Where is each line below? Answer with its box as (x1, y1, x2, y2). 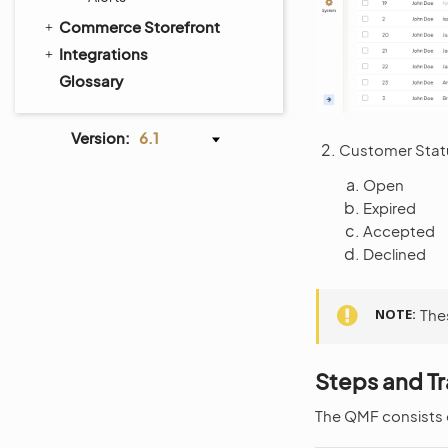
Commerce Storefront (59, 17, 220, 36)
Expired (363, 197, 416, 217)
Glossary (59, 71, 123, 90)
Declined (363, 243, 426, 263)
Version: (71, 128, 130, 147)
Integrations (59, 44, 148, 63)
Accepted (363, 220, 435, 240)
